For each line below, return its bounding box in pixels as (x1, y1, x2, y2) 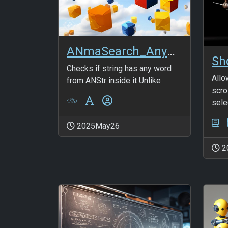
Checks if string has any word (67, 63, 172, 73)
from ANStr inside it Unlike (67, 75, 161, 85)
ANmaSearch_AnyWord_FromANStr (167, 44, 175, 59)
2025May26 (75, 121, 120, 131)
